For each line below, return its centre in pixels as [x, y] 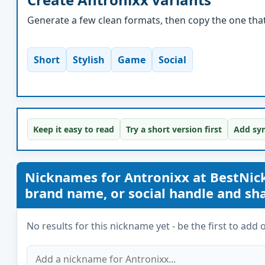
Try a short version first [174, 130]
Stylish [89, 59]
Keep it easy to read [74, 130]
